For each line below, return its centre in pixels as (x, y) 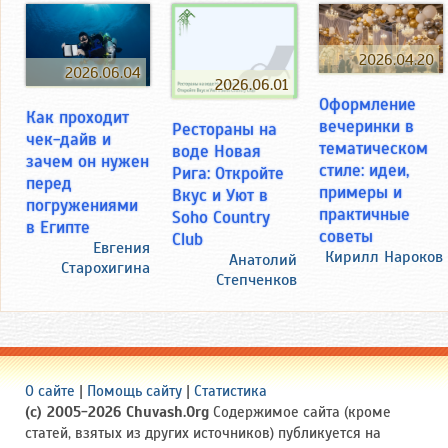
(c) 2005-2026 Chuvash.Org (117, 411)
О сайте (50, 390)
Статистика (230, 390)
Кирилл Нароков (383, 257)
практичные (365, 214)
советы (346, 236)
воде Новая (216, 150)
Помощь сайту (134, 390)
